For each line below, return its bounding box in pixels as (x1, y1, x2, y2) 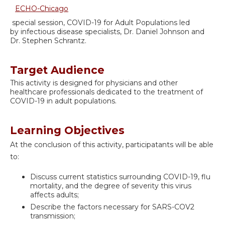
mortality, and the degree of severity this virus (30, 181, 191, 191)
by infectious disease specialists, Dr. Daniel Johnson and (10, 27, 204, 36)
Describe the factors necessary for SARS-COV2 (30, 202, 194, 212)
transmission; (30, 211, 75, 221)
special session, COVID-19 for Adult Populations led (10, 18, 190, 27)
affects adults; (30, 190, 79, 200)
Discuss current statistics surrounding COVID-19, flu (30, 172, 210, 182)
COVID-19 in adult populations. (10, 96, 117, 105)
